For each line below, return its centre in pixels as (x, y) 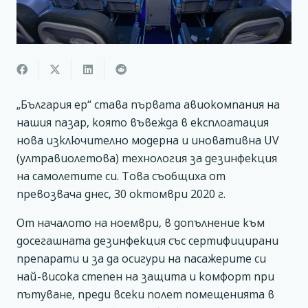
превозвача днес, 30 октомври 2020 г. (121, 194)
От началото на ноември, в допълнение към (141, 222)
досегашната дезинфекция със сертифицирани (147, 240)
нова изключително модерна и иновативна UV (148, 140)
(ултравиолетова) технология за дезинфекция (147, 158)
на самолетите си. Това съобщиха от (121, 176)
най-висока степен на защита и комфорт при (145, 276)
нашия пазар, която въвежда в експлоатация (143, 122)
